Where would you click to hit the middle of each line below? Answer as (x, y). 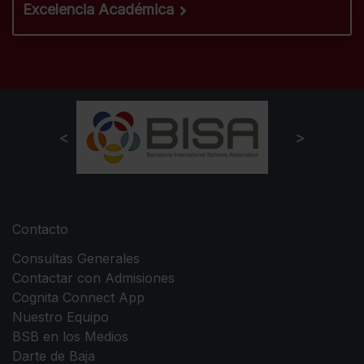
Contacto (40, 230)
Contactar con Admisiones (93, 278)
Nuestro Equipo (61, 317)
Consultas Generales (76, 259)
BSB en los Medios (70, 337)
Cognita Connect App (78, 298)
